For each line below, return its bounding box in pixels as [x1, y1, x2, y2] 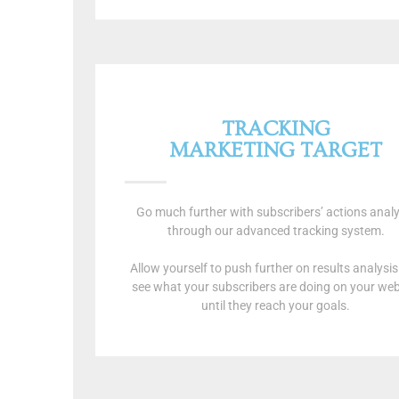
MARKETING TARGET [169, 137, 383, 162]
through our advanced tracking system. [167, 223, 385, 238]
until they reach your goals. [201, 297, 351, 313]
